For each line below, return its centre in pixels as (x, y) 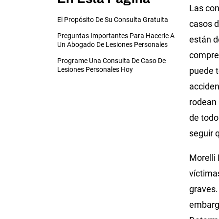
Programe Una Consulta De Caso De (111, 60)
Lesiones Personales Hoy (95, 69)
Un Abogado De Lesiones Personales (112, 44)
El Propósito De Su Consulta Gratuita (113, 19)
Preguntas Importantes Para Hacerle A (116, 35)
